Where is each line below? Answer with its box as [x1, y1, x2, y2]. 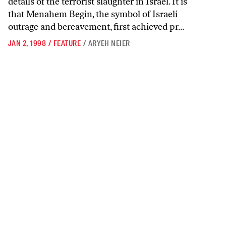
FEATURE [53, 38, 81, 48]
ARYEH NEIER [88, 38, 130, 48]
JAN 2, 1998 [8, 38, 46, 48]
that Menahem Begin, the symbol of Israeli [8, 9, 178, 20]
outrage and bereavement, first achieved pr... [8, 21, 184, 32]
